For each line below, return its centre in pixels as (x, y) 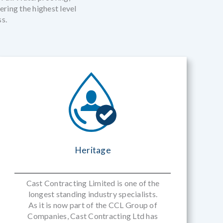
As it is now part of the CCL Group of (93, 205)
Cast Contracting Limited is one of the (93, 183)
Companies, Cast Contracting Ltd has (93, 216)
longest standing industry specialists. (93, 194)
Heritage (93, 150)
